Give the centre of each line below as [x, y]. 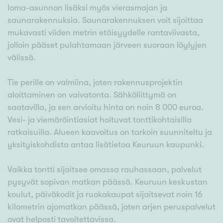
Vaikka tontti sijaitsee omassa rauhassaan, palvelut [105, 170]
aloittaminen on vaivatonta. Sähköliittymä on [92, 95]
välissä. [22, 58]
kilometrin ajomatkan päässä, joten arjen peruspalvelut [111, 207]
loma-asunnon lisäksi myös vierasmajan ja [87, 8]
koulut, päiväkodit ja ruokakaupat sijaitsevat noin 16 [105, 195]
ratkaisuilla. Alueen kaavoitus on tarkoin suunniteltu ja [110, 132]
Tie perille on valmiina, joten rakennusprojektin [95, 83]
